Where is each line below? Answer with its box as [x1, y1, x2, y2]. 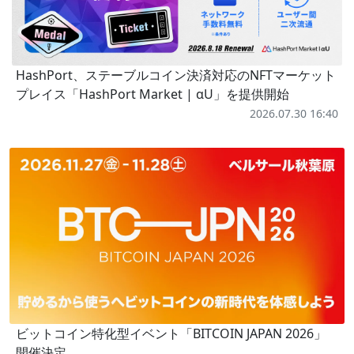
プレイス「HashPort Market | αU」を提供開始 [16, 85, 289, 104]
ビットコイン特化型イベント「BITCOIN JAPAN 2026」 [16, 324, 326, 342]
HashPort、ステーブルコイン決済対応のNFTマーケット [16, 66, 336, 85]
